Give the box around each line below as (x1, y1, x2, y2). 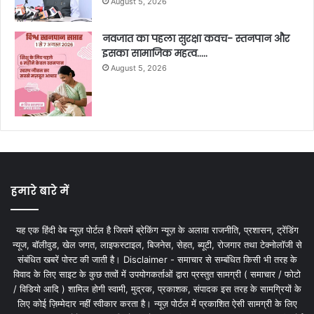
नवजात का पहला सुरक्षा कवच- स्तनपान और (102, 31, 289, 46)
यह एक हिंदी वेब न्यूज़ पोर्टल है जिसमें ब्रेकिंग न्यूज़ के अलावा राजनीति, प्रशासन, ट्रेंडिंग (15, 224, 299, 235)
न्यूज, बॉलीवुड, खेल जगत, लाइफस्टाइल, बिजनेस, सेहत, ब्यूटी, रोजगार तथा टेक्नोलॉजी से (12, 238, 302, 250)
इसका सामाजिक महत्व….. (102, 46, 207, 60)
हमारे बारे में (11, 183, 69, 198)
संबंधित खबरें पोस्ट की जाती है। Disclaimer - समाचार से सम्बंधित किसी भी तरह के (17, 253, 297, 265)
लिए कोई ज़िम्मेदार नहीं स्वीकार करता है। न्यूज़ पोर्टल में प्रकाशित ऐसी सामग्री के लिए (17, 297, 297, 309)
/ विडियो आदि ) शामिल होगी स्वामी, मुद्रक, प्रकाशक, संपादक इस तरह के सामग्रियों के (13, 282, 301, 294)
